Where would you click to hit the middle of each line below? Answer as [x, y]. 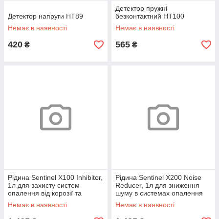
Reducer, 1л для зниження [157, 185]
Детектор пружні [141, 8]
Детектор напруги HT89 [45, 16]
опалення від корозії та [45, 193]
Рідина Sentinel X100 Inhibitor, [55, 177]
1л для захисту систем [44, 185]
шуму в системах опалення [159, 193]
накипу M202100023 [40, 201]
